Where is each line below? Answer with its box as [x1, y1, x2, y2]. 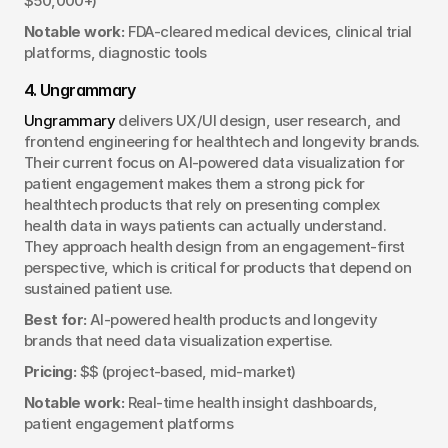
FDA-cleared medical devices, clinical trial [124, 21, 412, 41]
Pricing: [24, 361, 77, 381]
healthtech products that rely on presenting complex [24, 194, 380, 214]
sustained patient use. [24, 278, 173, 298]
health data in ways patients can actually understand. [24, 215, 387, 235]
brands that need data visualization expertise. [24, 330, 333, 350]
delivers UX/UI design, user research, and [115, 110, 401, 130]
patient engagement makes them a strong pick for [24, 173, 365, 193]
